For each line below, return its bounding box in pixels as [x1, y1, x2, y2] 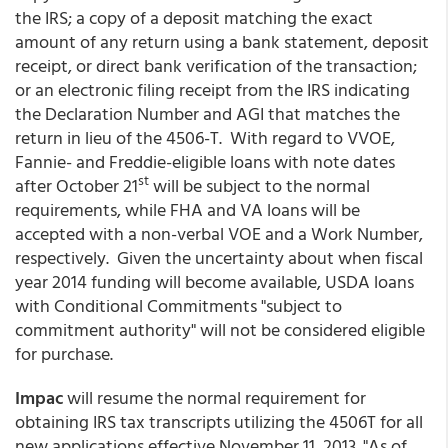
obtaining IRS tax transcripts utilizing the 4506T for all [15, 408, 423, 435]
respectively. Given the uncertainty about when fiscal [15, 244, 423, 271]
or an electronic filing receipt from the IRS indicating [15, 76, 410, 103]
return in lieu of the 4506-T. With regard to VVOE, [15, 124, 395, 151]
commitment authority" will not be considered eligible [15, 316, 425, 343]
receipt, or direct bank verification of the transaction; [15, 52, 417, 79]
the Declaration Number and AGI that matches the [15, 100, 400, 127]
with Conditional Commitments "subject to [15, 292, 342, 319]
